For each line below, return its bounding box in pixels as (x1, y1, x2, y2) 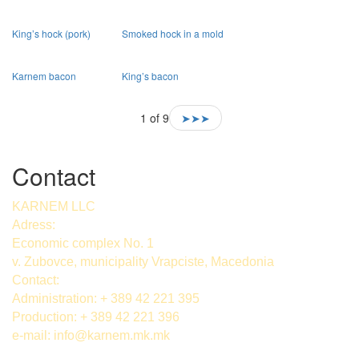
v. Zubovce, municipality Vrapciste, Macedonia (12, 255, 274, 269)
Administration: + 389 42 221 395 (12, 292, 200, 306)
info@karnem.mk (54, 329, 150, 343)
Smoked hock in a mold (122, 26, 224, 41)
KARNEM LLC (12, 200, 95, 214)
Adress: (12, 218, 55, 232)
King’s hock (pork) (12, 26, 91, 41)
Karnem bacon (12, 69, 76, 83)
